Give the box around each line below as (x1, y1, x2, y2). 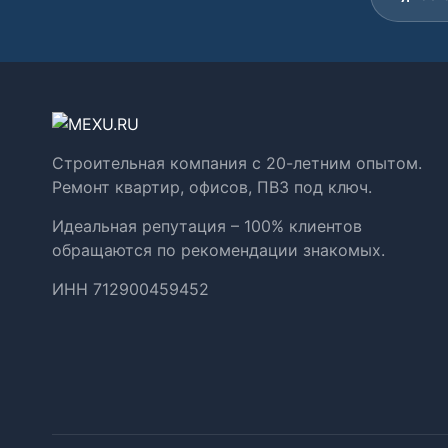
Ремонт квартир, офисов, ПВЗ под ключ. (52, 177, 372, 197)
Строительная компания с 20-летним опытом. (52, 153, 422, 173)
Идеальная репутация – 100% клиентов (52, 216, 362, 236)
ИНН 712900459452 (52, 279, 209, 299)
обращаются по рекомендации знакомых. (52, 240, 385, 260)
